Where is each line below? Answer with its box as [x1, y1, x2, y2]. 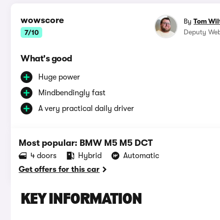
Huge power [38, 73, 80, 82]
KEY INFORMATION [21, 192, 142, 208]
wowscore [21, 15, 64, 26]
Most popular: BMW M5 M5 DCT [19, 138, 153, 148]
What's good [21, 54, 72, 64]
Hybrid [78, 151, 102, 161]
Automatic [123, 151, 159, 161]
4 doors [30, 151, 56, 161]
